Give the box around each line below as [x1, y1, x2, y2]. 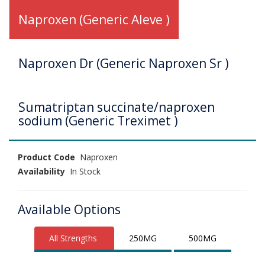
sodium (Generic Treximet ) [18, 112, 178, 129]
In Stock [65, 165, 101, 177]
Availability [18, 165, 65, 177]
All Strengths [49, 232, 97, 244]
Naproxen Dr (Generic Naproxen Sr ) [18, 54, 229, 72]
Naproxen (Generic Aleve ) [18, 11, 170, 28]
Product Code [18, 151, 75, 163]
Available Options [18, 201, 121, 218]
